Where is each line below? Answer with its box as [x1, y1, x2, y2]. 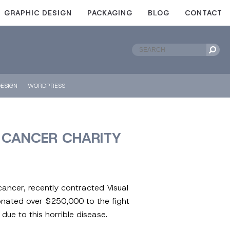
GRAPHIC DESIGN [4, 8, 72, 17]
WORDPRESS [28, 82, 65, 90]
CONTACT [185, 8, 222, 17]
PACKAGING [87, 8, 132, 17]
